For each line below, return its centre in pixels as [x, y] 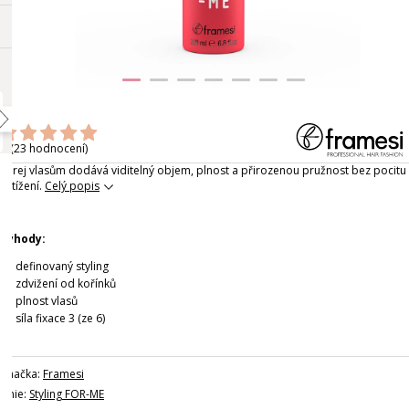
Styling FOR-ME [67, 393]
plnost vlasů [47, 300]
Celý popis [72, 185]
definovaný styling [62, 266]
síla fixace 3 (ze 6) [60, 318]
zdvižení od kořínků [66, 283]
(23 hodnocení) [49, 149]
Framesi [63, 373]
